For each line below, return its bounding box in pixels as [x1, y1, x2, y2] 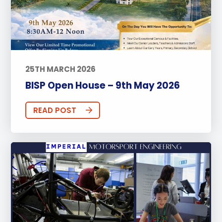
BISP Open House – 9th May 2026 [25, 78, 180, 92]
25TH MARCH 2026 [25, 64, 96, 74]
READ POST [33, 105, 76, 115]
